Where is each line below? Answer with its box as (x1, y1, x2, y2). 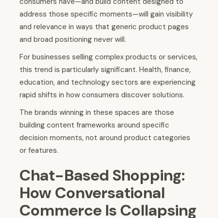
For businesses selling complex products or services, (19, 52, 198, 62)
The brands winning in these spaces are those (19, 108, 174, 118)
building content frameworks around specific (19, 120, 169, 130)
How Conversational (19, 182, 165, 203)
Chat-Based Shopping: (19, 165, 185, 186)
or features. (19, 145, 58, 156)
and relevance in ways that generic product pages (19, 22, 189, 32)
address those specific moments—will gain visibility (19, 9, 193, 19)
